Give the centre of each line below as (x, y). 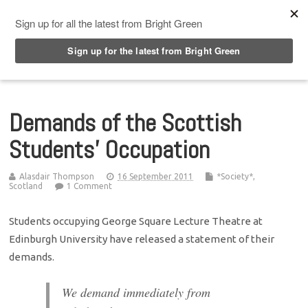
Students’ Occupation (110, 150)
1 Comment (90, 186)
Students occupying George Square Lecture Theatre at (136, 221)
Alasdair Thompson (57, 176)
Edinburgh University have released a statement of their (142, 239)
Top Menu (61, 13)
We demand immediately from (136, 292)
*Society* (235, 176)
